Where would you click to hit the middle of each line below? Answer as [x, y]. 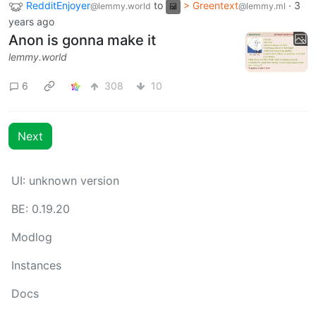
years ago [31, 22]
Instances [36, 265]
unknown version [74, 181]
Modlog [32, 237]
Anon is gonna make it [82, 41]
